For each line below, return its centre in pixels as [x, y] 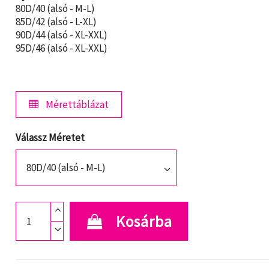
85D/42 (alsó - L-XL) [56, 22]
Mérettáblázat [76, 104]
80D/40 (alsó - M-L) [55, 9]
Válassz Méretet [50, 138]
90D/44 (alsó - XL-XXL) [61, 35]
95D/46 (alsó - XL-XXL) [61, 48]
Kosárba [144, 221]
